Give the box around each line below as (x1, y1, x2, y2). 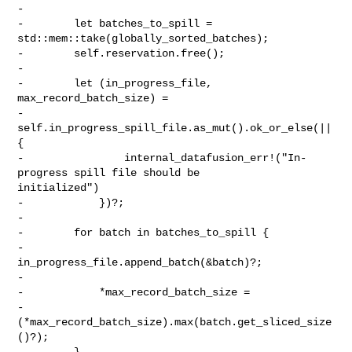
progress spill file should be (17, 166, 207, 179)
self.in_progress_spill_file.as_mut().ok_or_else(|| (17, 121, 332, 134)
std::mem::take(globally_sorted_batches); (17, 31, 269, 45)
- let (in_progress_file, (17, 76, 213, 90)
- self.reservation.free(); (17, 46, 225, 60)
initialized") (17, 181, 100, 194)
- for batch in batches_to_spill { (17, 225, 269, 239)
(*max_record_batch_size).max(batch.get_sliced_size (17, 315, 332, 328)
